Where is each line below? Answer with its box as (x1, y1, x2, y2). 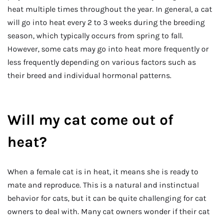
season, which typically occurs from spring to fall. (7, 30, 183, 40)
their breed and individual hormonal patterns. (7, 70, 171, 80)
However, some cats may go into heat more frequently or (7, 44, 209, 54)
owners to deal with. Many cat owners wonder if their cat (7, 207, 210, 217)
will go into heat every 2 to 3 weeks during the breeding (7, 17, 205, 27)
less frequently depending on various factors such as (7, 57, 196, 67)
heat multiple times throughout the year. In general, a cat (7, 4, 212, 14)
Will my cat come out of (7, 111, 173, 129)
